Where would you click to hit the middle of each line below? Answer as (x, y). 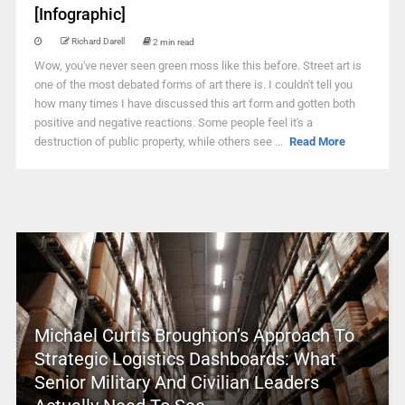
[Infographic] (80, 14)
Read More (318, 141)
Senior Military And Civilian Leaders (176, 382)
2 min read (173, 42)
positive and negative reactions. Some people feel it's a (173, 122)
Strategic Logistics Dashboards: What (185, 359)
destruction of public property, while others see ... (160, 141)
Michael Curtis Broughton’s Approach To (194, 335)
